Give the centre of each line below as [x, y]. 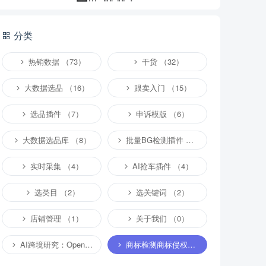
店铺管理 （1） [56, 218]
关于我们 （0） [161, 218]
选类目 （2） [56, 192]
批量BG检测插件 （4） [155, 140]
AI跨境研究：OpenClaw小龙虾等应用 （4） [51, 244]
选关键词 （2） [161, 192]
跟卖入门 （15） [161, 88]
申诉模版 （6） [161, 114]
